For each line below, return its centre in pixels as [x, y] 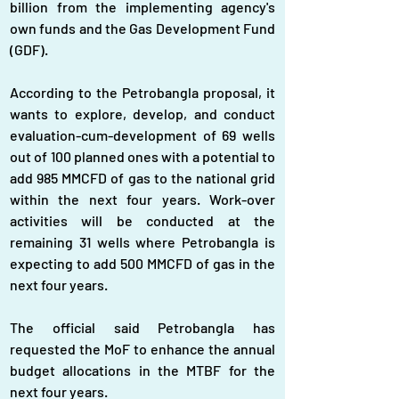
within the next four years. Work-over [142, 199]
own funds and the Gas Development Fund [142, 28]
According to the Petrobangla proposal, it [142, 92]
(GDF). [29, 49]
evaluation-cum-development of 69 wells [142, 135]
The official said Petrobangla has [142, 327]
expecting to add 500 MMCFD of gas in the [142, 263]
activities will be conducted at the [142, 220]
